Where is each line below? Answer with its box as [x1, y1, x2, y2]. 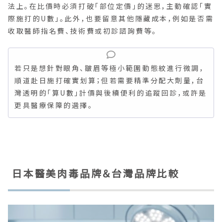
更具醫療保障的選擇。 [14, 100, 93, 111]
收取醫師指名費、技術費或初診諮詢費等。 [8, 26, 157, 36]
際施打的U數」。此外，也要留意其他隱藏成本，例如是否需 [8, 13, 214, 24]
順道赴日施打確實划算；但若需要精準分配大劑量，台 [14, 75, 205, 86]
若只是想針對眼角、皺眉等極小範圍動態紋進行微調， [14, 63, 205, 73]
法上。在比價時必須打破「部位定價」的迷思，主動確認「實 [8, 1, 213, 11]
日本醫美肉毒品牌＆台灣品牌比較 [12, 166, 179, 181]
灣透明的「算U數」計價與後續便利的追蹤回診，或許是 [14, 88, 207, 98]
